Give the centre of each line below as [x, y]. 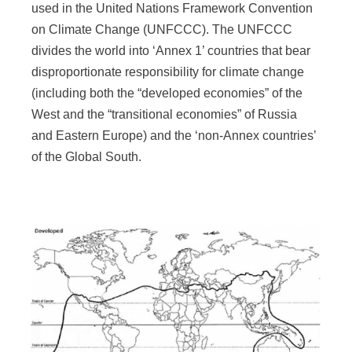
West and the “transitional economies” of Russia [165, 114]
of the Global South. [87, 156]
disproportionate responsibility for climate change [168, 71]
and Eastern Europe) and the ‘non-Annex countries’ [174, 135]
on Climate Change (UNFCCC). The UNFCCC [162, 29]
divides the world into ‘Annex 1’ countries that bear [171, 50]
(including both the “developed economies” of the [167, 93]
